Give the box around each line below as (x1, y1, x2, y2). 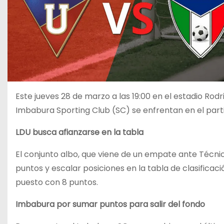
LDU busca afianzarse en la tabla (15, 126, 143, 138)
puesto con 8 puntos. (15, 176, 98, 188)
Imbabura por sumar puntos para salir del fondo (15, 198, 205, 210)
